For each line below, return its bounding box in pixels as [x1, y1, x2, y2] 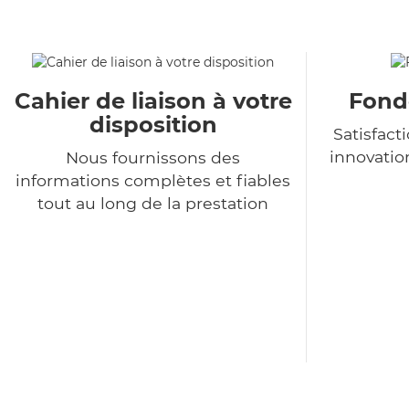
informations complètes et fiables [16, 171, 290, 191]
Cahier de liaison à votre [14, 88, 292, 115]
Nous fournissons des [66, 148, 240, 168]
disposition [89, 111, 217, 139]
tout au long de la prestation [37, 194, 268, 214]
